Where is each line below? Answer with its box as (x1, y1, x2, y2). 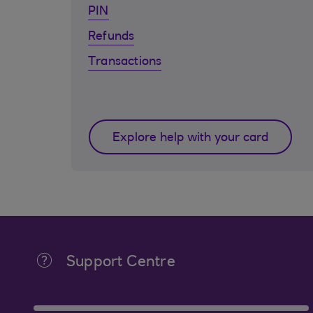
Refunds (88, 31, 135, 43)
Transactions (88, 56, 162, 68)
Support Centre (66, 255, 175, 270)
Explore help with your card (112, 132, 269, 145)
